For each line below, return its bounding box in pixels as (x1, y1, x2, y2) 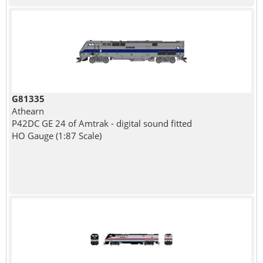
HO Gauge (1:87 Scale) (11, 129, 102, 141)
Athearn (11, 104, 44, 117)
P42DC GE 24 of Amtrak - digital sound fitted (11, 117, 192, 129)
